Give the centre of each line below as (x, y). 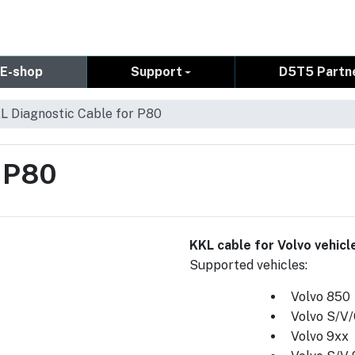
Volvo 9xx (320, 337)
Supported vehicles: (248, 265)
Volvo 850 (321, 297)
